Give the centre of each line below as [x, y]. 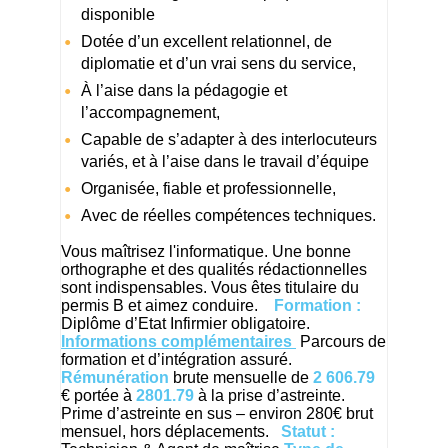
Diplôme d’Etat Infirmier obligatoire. [189, 324]
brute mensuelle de [241, 378]
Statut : [308, 432]
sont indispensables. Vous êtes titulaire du [210, 288]
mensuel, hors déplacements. [171, 432]
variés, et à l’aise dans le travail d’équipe [225, 162]
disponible [118, 15]
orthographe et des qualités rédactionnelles [214, 270]
